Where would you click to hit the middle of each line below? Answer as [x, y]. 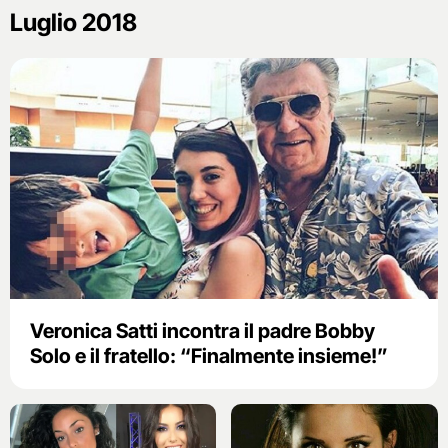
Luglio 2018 [73, 23]
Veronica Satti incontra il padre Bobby [202, 330]
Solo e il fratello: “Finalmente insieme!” [209, 355]
